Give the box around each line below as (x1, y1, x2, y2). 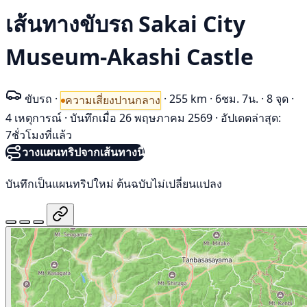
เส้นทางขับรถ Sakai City (5, 9, 245, 39)
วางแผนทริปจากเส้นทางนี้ (22, 145, 145, 160)
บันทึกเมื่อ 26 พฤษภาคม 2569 (70, 110, 212, 126)
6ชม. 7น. (215, 90, 258, 106)
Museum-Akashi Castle (5, 42, 254, 72)
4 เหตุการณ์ (5, 110, 62, 126)
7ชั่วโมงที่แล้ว (5, 127, 72, 143)
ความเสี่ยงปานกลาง (65, 93, 160, 108)
